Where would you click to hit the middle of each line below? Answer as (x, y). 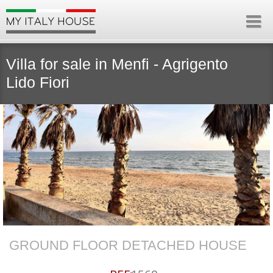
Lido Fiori (38, 82)
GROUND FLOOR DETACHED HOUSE (128, 245)
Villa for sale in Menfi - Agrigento (117, 64)
